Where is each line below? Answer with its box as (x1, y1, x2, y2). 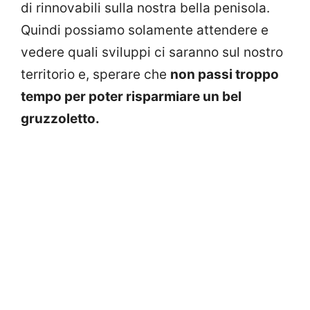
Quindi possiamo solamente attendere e (21, 21, 268, 38)
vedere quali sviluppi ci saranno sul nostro (21, 44, 283, 60)
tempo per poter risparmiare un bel (21, 88, 241, 104)
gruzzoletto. (21, 110, 100, 127)
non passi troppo (170, 66, 279, 82)
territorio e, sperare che (21, 66, 170, 82)
